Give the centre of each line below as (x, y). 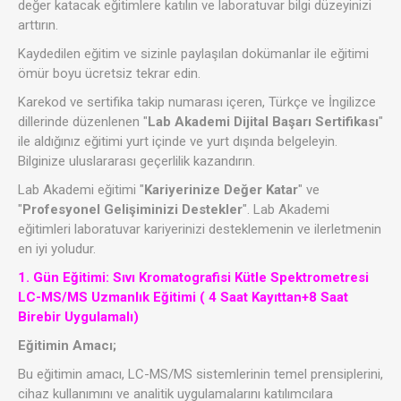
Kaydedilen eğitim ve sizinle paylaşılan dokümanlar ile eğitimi (193, 54)
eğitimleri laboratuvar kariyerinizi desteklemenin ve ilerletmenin (200, 230)
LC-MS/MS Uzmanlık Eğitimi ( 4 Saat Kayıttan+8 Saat (183, 298)
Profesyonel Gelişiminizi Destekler (132, 210)
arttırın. (38, 26)
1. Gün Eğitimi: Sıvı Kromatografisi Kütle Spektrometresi (193, 278)
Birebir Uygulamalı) (78, 317)
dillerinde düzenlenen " (83, 122)
